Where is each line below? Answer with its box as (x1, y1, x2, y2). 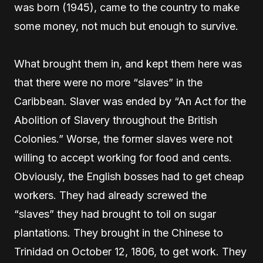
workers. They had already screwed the (14, 189, 207, 201)
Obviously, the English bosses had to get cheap (14, 170, 244, 183)
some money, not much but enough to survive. (14, 20, 238, 32)
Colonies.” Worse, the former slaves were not (14, 133, 232, 145)
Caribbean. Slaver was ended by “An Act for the (14, 95, 246, 107)
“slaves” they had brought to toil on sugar (14, 208, 216, 220)
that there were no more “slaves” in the (14, 76, 203, 89)
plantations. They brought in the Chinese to (14, 227, 223, 239)
